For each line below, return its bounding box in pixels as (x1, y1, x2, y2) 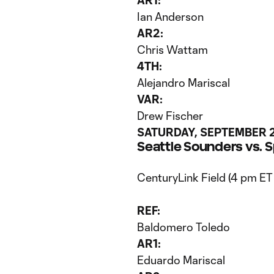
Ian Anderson (137, 10, 204, 23)
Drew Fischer (137, 109, 203, 122)
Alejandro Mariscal (137, 76, 230, 89)
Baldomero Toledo (137, 220, 230, 234)
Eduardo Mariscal (137, 253, 225, 267)
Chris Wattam (137, 43, 208, 56)
